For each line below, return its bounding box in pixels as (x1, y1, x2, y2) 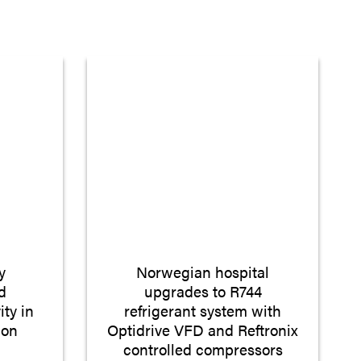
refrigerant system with (124, 299, 282, 322)
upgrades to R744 (143, 280, 262, 303)
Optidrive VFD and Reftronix (107, 318, 299, 342)
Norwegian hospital (136, 260, 270, 284)
